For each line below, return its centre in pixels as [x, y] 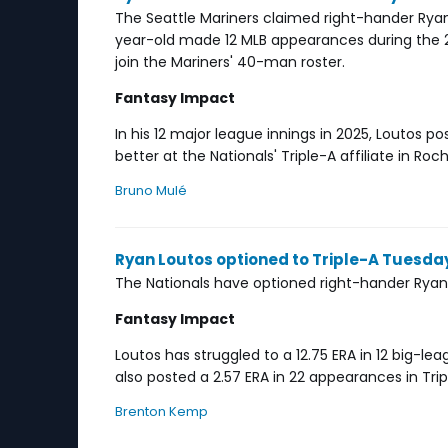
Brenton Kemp [161, 411]
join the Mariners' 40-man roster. [230, 62]
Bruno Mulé [151, 190]
